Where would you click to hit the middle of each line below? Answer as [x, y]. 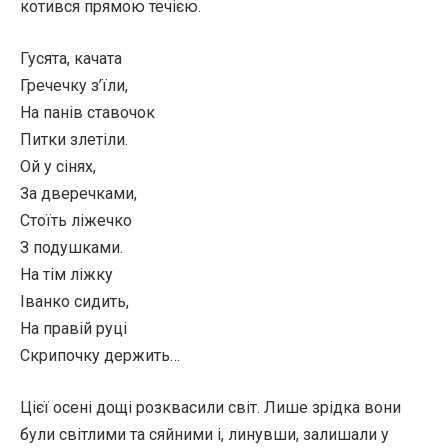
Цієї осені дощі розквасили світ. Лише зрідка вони [210, 407]
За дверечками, [78, 193]
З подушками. [71, 247]
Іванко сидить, [74, 301]
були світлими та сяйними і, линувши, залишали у [204, 434]
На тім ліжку [66, 274]
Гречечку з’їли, [74, 85]
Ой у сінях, [58, 166]
